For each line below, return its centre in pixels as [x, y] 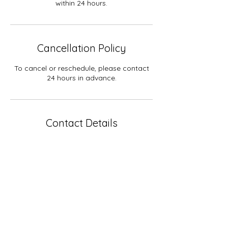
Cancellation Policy [81, 48]
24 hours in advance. [81, 78]
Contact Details [81, 123]
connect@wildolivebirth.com [81, 153]
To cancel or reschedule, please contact [81, 68]
